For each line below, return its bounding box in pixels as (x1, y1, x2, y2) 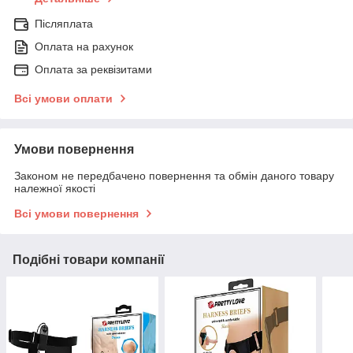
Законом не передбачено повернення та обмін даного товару (14, 169, 334, 183)
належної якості (14, 182, 95, 195)
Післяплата (35, 17, 93, 31)
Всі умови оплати (14, 92, 113, 106)
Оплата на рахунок (35, 40, 133, 54)
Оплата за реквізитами (35, 63, 152, 76)
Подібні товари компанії (13, 253, 165, 267)
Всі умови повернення (14, 207, 139, 221)
